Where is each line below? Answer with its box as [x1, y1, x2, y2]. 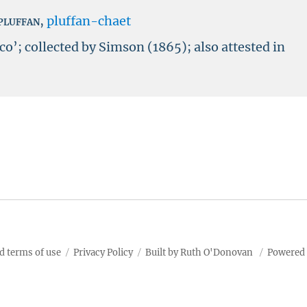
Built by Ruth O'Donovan [145, 246, 253, 258]
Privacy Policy [73, 246, 133, 258]
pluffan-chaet [47, 13, 132, 29]
